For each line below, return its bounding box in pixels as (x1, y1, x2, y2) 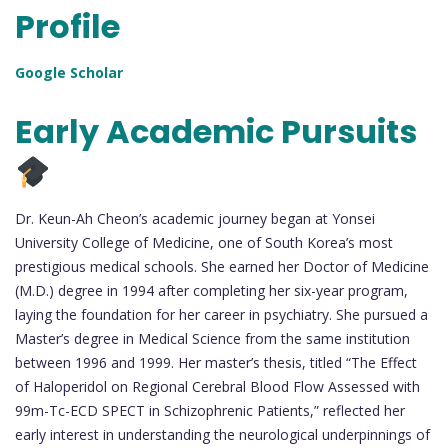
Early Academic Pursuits (15, 109, 417, 155)
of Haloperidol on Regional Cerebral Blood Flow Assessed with (15, 377, 420, 397)
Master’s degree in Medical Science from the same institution (15, 329, 410, 349)
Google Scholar (15, 62, 127, 82)
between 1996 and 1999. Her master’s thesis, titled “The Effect (15, 353, 417, 373)
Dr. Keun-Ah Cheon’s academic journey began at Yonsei (15, 209, 375, 229)
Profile (15, 3, 127, 49)
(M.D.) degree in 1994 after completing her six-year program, (15, 281, 408, 301)
